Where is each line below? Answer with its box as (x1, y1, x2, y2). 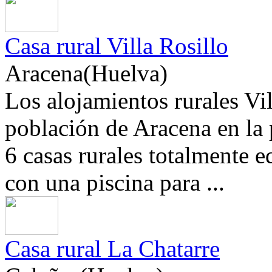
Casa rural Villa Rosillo (5, 33, 228, 59)
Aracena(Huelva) (5, 60, 168, 87)
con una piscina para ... (5, 169, 225, 196)
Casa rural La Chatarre (5, 236, 220, 262)
